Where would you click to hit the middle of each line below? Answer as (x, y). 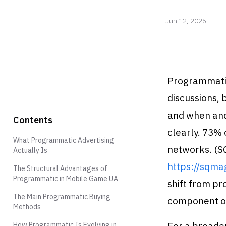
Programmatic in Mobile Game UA (66, 179)
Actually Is (30, 150)
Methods (27, 207)
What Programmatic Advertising (64, 140)
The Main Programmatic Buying (62, 197)
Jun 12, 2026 (186, 21)
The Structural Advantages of (60, 168)
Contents (33, 120)
